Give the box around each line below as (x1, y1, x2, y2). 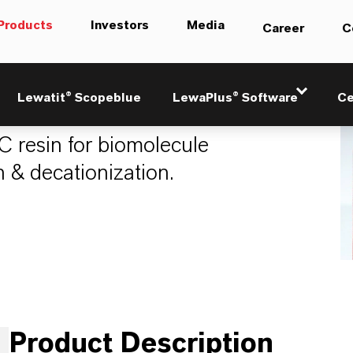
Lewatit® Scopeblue (17, 91, 142, 104)
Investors (91, 19, 149, 32)
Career (262, 22, 304, 35)
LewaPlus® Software (173, 91, 299, 104)
